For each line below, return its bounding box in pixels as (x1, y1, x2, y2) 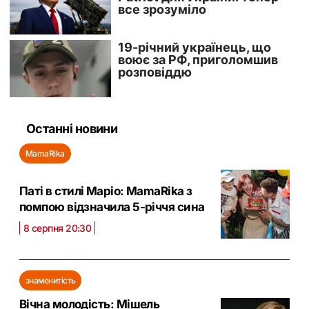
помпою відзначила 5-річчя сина (19, 200, 205, 215)
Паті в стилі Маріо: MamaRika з (19, 184, 192, 199)
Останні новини (26, 121, 118, 136)
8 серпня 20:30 (23, 222, 92, 235)
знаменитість (26, 275, 76, 286)
